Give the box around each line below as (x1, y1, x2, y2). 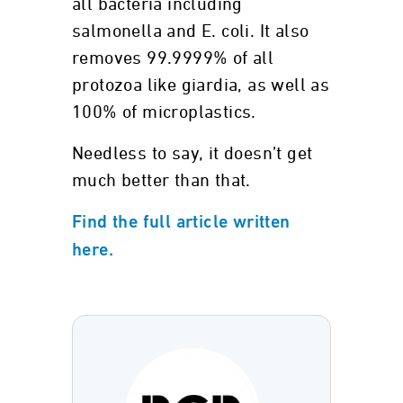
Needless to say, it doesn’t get (72, 145, 313, 163)
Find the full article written (72, 214, 291, 232)
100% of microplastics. (72, 103, 256, 121)
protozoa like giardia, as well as (72, 76, 330, 94)
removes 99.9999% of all (72, 49, 274, 67)
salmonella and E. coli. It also (72, 22, 309, 40)
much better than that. (72, 172, 251, 190)
